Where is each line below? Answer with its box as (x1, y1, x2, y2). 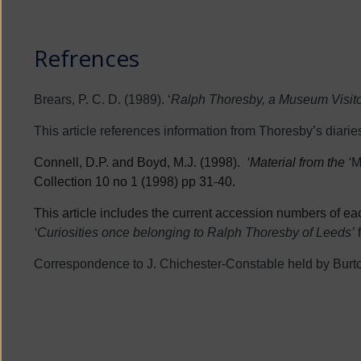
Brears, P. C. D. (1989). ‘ (34, 93, 171, 106)
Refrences (34, 43, 139, 73)
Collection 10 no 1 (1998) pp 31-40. (34, 175, 235, 189)
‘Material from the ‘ (247, 156, 351, 169)
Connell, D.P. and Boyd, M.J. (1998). (34, 156, 247, 169)
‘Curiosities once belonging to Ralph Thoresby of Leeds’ (34, 226, 355, 239)
